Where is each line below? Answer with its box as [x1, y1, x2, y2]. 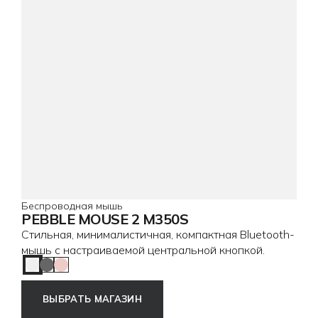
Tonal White [31, 263, 98, 278]
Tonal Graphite [45, 263, 124, 278]
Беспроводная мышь [21, 199, 123, 212]
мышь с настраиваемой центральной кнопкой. [21, 242, 265, 257]
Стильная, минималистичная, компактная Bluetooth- [21, 226, 295, 241]
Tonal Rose [60, 263, 119, 278]
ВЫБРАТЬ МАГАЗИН [43, 292, 142, 305]
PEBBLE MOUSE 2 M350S [21, 209, 188, 228]
